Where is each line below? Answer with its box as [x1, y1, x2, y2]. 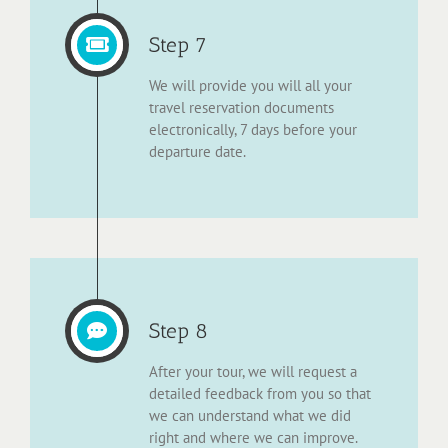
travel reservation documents [149, 98, 334, 118]
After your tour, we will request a [149, 362, 357, 382]
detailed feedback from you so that [149, 384, 371, 404]
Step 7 [149, 32, 207, 58]
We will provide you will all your [149, 76, 352, 96]
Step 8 [149, 318, 208, 344]
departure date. [149, 142, 246, 162]
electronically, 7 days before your [149, 120, 357, 140]
